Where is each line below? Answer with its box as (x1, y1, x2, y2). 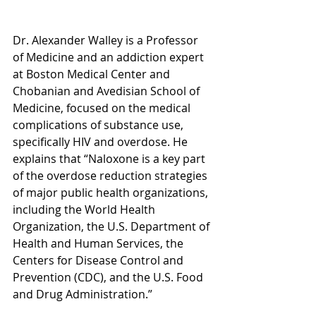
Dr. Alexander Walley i (13, 32, 128, 48)
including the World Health (13, 201, 158, 217)
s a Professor (128, 32, 201, 48)
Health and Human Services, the (13, 235, 186, 251)
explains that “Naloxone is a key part (13, 150, 208, 166)
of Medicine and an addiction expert (13, 49, 207, 65)
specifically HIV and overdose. (13, 133, 170, 150)
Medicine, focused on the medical (13, 99, 193, 116)
